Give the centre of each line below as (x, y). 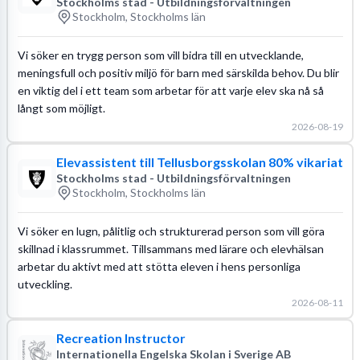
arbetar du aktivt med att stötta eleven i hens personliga (159, 266)
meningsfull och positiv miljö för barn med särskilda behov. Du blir (178, 72)
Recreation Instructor (121, 337)
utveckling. (45, 284)
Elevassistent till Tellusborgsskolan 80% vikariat (199, 162)
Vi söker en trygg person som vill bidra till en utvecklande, (160, 55)
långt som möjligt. (61, 108)
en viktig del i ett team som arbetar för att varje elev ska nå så (170, 90)
